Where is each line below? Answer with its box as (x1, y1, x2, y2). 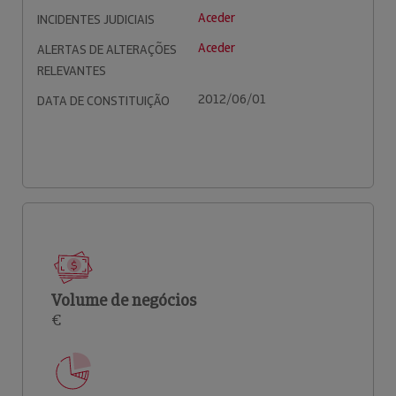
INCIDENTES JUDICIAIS (37, 11, 155, 27)
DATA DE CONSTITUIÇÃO (37, 93, 170, 109)
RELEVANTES (37, 63, 106, 79)
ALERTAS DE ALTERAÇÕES (37, 42, 177, 57)
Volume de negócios (51, 290, 196, 310)
